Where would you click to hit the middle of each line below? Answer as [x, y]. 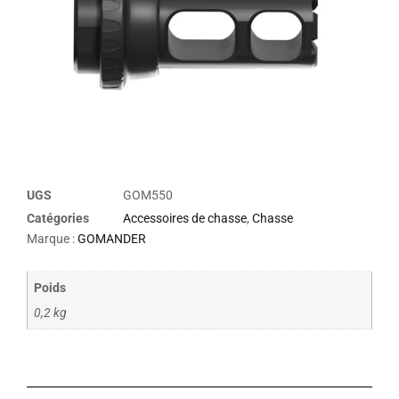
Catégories [58, 218]
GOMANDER [112, 239]
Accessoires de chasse [185, 218]
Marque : [52, 239]
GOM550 [148, 195]
